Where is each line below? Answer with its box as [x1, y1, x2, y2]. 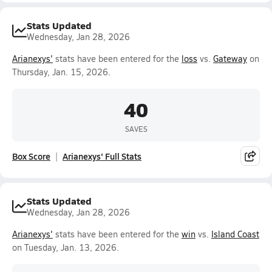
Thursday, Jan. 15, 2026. [12, 66, 110, 78]
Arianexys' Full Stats [63, 150, 141, 162]
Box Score [12, 150, 50, 162]
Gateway [213, 53, 247, 64]
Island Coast [211, 228, 259, 240]
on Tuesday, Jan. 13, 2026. [12, 242, 119, 253]
